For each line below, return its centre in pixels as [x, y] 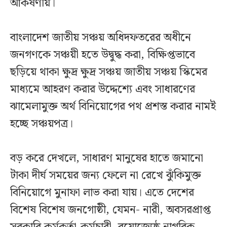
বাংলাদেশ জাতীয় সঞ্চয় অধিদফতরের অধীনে [101, 38]
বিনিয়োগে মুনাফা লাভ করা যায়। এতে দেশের [102, 193]
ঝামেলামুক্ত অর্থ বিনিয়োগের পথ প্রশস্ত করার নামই [113, 107]
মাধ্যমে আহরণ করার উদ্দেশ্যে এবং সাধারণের [103, 90]
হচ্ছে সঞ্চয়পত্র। [42, 124]
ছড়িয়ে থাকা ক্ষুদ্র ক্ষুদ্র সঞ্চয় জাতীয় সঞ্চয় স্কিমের [109, 72]
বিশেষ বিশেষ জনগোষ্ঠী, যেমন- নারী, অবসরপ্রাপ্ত [110, 210]
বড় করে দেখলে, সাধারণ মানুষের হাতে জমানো [107, 159]
